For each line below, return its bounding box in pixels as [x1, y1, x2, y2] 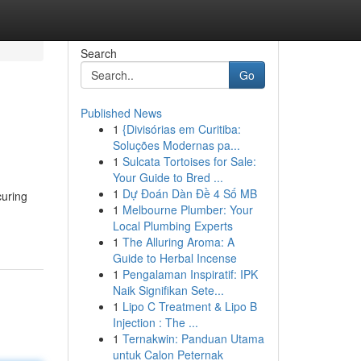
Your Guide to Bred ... [112, 169, 223, 185]
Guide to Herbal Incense [112, 250, 237, 266]
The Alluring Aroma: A [122, 234, 234, 250]
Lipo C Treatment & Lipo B [122, 298, 257, 314]
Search [80, 45, 117, 61]
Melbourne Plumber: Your [122, 201, 253, 218]
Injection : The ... [112, 314, 198, 330]
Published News [80, 105, 162, 121]
